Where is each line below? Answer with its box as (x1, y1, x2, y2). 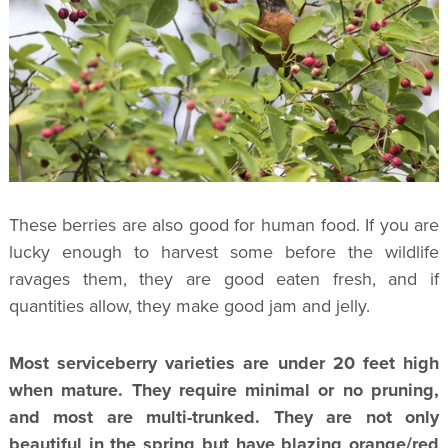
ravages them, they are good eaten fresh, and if (8, 266, 440, 293)
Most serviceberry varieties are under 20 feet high (8, 350, 440, 377)
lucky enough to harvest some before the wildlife (8, 239, 440, 266)
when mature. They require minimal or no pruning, (8, 377, 440, 404)
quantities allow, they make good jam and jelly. (8, 293, 370, 320)
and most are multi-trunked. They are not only (8, 404, 440, 431)
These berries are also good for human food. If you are (8, 212, 440, 239)
